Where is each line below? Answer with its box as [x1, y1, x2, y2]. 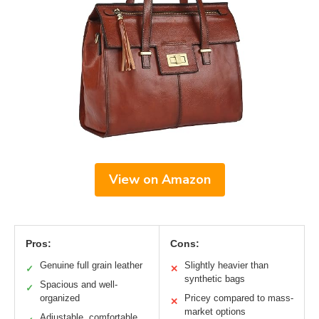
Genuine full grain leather [40, 260, 142, 271]
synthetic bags [184, 273, 245, 285]
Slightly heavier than [184, 260, 268, 271]
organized [40, 293, 80, 304]
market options [184, 306, 246, 318]
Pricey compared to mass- [184, 293, 293, 304]
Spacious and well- [40, 279, 117, 291]
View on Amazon [108, 171, 211, 189]
